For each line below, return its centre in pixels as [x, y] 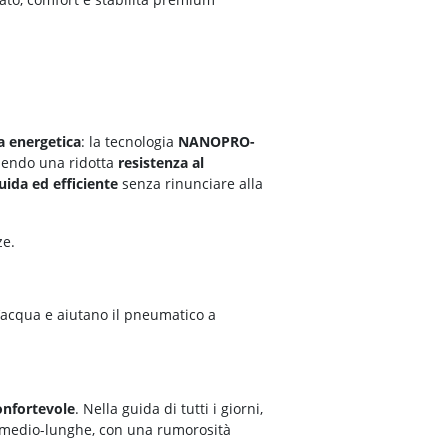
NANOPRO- [216, 142]
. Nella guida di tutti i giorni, [169, 409]
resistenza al [161, 163]
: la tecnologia [129, 142]
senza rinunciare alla [190, 184]
